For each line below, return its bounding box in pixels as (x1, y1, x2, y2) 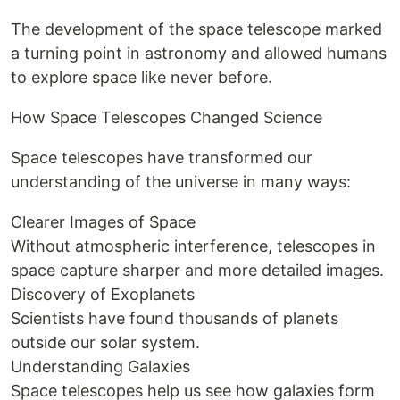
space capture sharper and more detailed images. (11, 261, 384, 279)
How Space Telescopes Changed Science (11, 108, 322, 127)
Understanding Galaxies (11, 357, 190, 376)
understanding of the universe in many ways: (11, 172, 351, 191)
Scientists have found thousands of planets (11, 309, 338, 328)
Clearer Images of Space (11, 212, 196, 231)
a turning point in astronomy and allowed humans (11, 44, 387, 62)
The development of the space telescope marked (11, 20, 382, 38)
